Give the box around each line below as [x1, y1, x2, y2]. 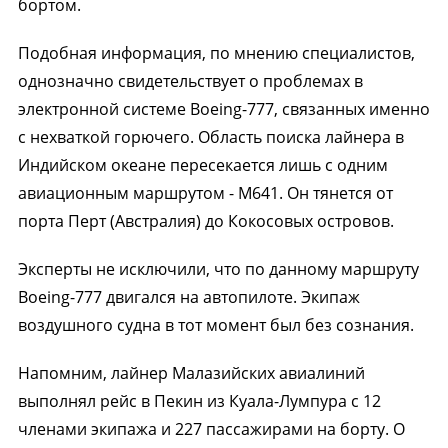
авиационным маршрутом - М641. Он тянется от [17, 182, 393, 204]
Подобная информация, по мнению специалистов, [17, 42, 415, 64]
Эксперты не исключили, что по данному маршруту [17, 258, 419, 280]
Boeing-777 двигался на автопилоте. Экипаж [17, 286, 360, 308]
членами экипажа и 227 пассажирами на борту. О [17, 418, 405, 440]
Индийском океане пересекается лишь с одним [17, 154, 388, 176]
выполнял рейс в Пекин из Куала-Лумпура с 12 [17, 390, 381, 412]
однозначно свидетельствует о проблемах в [17, 70, 363, 92]
